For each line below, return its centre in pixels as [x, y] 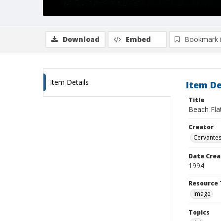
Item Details [69, 82]
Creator [201, 127]
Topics [199, 212]
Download [81, 39]
